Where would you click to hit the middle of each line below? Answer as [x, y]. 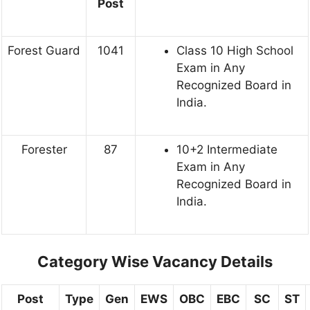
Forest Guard [44, 51]
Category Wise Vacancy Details [155, 261]
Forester [44, 150]
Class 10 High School [235, 51]
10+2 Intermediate [227, 150]
